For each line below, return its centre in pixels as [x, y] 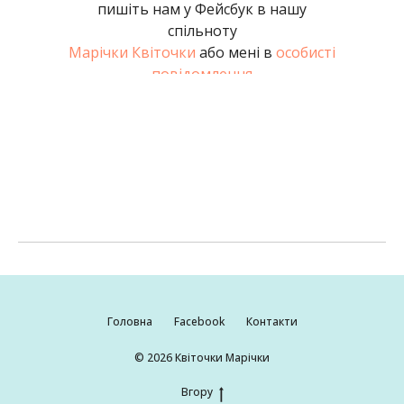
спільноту [202, 31]
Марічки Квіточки [132, 52]
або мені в [236, 52]
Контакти [271, 321]
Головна [129, 321]
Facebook [199, 321]
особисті [306, 52]
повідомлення [202, 74]
